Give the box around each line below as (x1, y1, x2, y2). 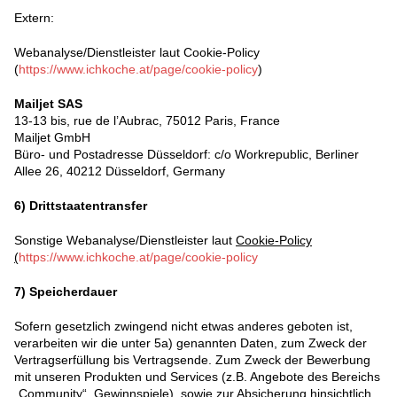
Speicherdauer (29, 284, 117, 300)
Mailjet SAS (14, 97, 82, 112)
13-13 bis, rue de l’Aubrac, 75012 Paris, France (14, 113, 280, 128)
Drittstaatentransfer (29, 198, 147, 214)
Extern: (14, 11, 54, 26)
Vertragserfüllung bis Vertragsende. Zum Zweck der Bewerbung (14, 353, 370, 368)
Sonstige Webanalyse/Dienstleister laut (14, 233, 236, 248)
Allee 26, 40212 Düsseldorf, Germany (14, 164, 225, 179)
